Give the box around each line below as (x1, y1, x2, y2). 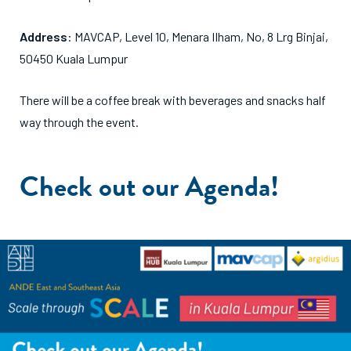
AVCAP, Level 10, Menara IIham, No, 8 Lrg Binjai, (83, 29, 328, 45)
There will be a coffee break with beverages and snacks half (20, 92, 326, 108)
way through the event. (20, 114, 139, 130)
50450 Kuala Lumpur (20, 51, 128, 67)
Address (20, 29, 67, 45)
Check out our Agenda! (20, 165, 279, 208)
